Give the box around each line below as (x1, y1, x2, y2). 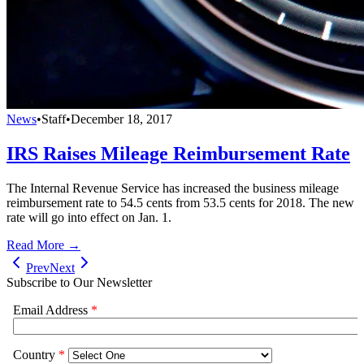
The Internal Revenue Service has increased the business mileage (6, 180, 339, 195)
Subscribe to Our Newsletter (6, 275, 152, 289)
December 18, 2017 (71, 111, 172, 126)
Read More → (6, 237, 80, 252)
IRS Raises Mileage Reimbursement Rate (6, 142, 350, 164)
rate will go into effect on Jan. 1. (6, 210, 171, 224)
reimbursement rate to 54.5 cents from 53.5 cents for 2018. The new (6, 195, 354, 210)
